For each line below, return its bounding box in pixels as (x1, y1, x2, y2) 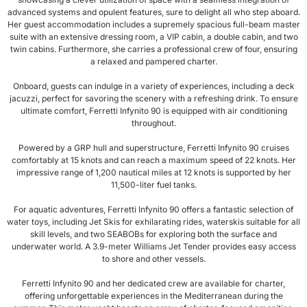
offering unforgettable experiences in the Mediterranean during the (24, 291, 283, 302)
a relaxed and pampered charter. (90, 56, 217, 67)
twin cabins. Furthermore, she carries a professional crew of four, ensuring (10, 44, 297, 55)
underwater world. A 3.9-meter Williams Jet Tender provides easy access (11, 241, 296, 252)
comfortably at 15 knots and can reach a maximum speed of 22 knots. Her (11, 155, 296, 166)
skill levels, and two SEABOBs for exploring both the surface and (30, 229, 277, 240)
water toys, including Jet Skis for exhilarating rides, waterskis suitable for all (7, 217, 300, 228)
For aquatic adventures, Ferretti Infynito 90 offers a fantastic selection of (14, 204, 293, 215)
